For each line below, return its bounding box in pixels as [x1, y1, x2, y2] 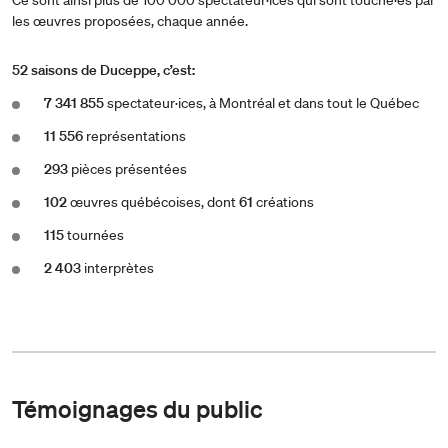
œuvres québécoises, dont [67, 192, 239, 211]
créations [256, 192, 314, 211]
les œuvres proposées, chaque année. [12, 11, 248, 30]
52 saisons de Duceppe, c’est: [12, 60, 195, 79]
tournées [64, 225, 124, 244]
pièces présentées [68, 159, 187, 178]
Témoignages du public [12, 393, 262, 423]
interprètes [81, 258, 154, 277]
